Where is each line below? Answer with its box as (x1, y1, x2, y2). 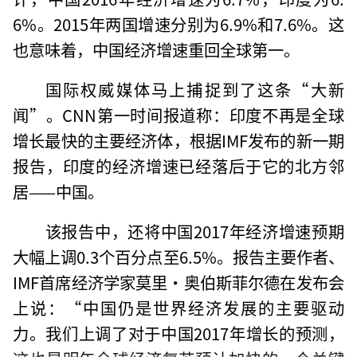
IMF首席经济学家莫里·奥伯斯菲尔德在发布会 (13, 269, 344, 294)
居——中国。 (13, 178, 104, 203)
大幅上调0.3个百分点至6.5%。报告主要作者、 (13, 244, 344, 269)
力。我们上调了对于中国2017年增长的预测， (13, 320, 344, 345)
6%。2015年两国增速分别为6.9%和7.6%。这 (13, 11, 344, 36)
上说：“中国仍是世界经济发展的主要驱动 (13, 295, 344, 320)
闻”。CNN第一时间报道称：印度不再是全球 (13, 102, 344, 127)
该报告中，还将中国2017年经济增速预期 (45, 218, 344, 243)
